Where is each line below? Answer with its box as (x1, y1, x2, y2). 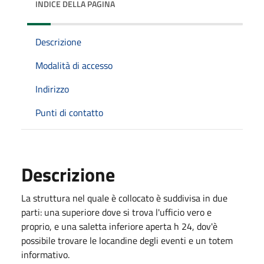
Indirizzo (35, 81, 69, 96)
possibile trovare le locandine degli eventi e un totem (21, 233, 233, 247)
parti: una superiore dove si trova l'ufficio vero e (21, 204, 212, 219)
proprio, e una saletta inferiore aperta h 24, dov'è (21, 219, 217, 233)
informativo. (21, 247, 70, 262)
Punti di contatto (35, 105, 103, 120)
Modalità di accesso (35, 58, 113, 72)
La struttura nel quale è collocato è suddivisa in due (21, 190, 227, 205)
